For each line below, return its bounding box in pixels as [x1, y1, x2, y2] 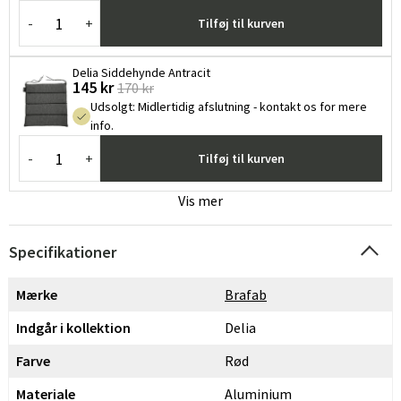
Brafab [225, 286, 267, 303]
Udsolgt [90, 98, 132, 115]
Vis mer [178, 192, 223, 209]
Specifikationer [9, 242, 116, 262]
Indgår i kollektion [16, 319, 131, 337]
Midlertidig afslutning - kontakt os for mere [138, 98, 367, 115]
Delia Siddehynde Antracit [73, 64, 210, 81]
